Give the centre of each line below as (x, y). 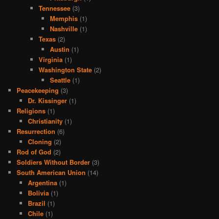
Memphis (64, 18)
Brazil (36, 203)
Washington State (66, 69)
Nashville (64, 28)
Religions (31, 110)
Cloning (40, 141)
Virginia (51, 59)
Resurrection (36, 131)
